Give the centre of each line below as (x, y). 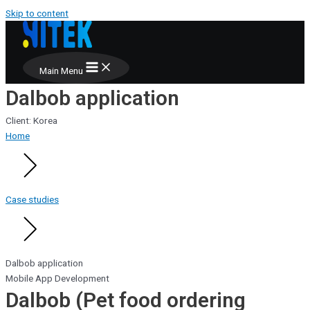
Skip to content (37, 13)
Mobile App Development (57, 278)
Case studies (32, 199)
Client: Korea (31, 120)
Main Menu (61, 71)
